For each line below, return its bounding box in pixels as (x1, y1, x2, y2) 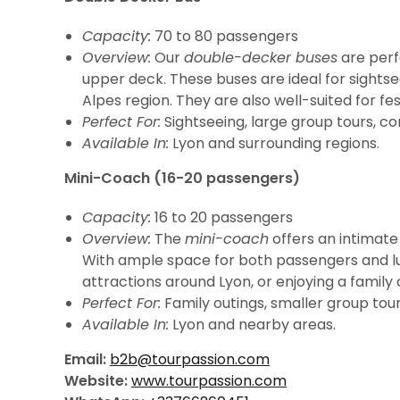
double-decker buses (184, 47, 337, 68)
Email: (64, 349, 106, 370)
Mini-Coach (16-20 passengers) (64, 168, 300, 188)
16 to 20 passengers (151, 207, 293, 228)
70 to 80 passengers (151, 26, 298, 46)
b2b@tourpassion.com (110, 349, 270, 370)
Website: (64, 371, 128, 391)
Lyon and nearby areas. (169, 314, 336, 335)
